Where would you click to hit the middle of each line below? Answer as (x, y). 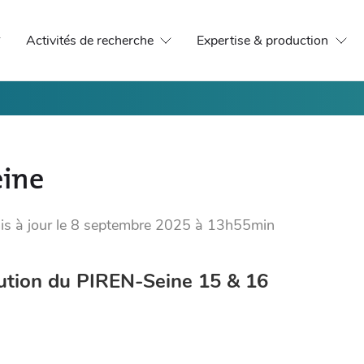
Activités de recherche (89, 41)
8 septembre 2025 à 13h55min (173, 225)
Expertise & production (263, 41)
